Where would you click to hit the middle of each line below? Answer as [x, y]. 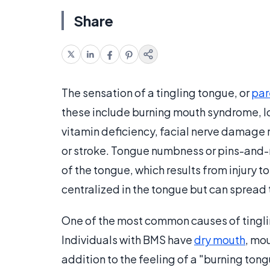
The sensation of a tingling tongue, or [156, 93]
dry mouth [220, 240]
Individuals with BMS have [128, 240]
